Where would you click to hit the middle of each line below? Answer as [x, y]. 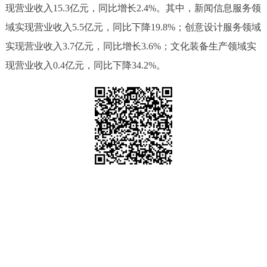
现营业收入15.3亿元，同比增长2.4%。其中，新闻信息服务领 [133, 8]
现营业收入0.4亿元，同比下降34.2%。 [85, 65]
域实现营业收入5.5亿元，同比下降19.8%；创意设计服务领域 [133, 27]
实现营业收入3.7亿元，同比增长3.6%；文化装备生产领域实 [131, 46]
